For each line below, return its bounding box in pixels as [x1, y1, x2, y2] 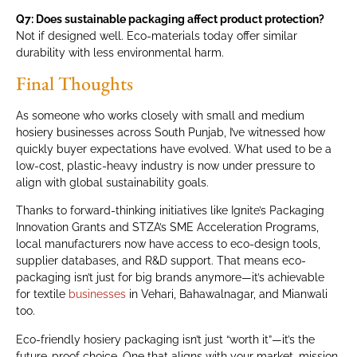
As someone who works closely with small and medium [16, 108, 304, 122]
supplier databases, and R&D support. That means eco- [16, 254, 306, 268]
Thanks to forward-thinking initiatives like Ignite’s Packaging [16, 204, 324, 218]
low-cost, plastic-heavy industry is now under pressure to [16, 159, 315, 172]
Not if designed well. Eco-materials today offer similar [16, 29, 297, 42]
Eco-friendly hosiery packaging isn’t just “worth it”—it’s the [16, 332, 315, 346]
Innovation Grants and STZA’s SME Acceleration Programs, [16, 221, 319, 234]
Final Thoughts [16, 70, 133, 96]
